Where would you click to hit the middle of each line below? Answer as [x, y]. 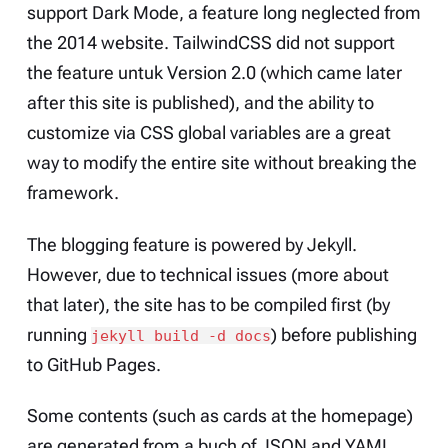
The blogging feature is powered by [166, 244]
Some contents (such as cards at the [173, 415]
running [58, 334]
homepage [363, 415]
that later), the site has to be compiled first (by [208, 304]
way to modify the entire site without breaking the [221, 163]
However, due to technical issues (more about [207, 274]
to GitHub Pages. [93, 364]
